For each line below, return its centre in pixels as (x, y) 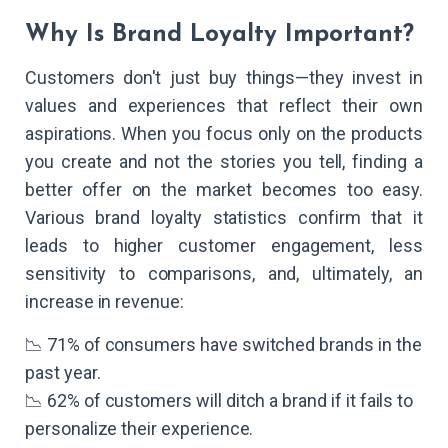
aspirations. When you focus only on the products (224, 133)
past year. (63, 372)
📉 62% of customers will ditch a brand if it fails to (219, 400)
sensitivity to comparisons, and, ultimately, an (224, 273)
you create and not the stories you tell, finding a (224, 161)
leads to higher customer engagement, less (224, 245)
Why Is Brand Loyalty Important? (219, 34)
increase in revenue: (104, 301)
